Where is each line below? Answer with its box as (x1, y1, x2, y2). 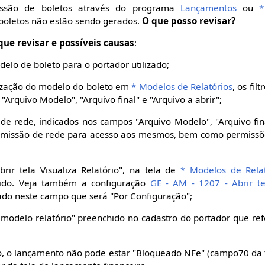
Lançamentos (180, 1, 237, 14)
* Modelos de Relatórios (131, 80, 233, 93)
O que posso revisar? (142, 14, 236, 27)
